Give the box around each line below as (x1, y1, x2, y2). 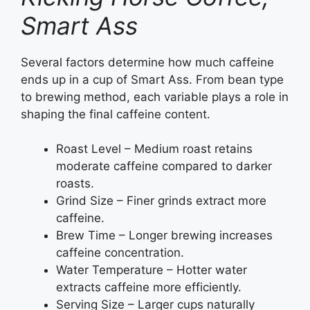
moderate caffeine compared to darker (56, 159, 272, 174)
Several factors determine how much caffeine (21, 55, 274, 69)
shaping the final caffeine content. (21, 107, 210, 121)
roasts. (56, 176, 94, 191)
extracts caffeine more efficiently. (56, 280, 241, 295)
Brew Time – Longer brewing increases (56, 228, 273, 243)
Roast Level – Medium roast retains (56, 142, 253, 156)
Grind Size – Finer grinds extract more (56, 194, 266, 208)
